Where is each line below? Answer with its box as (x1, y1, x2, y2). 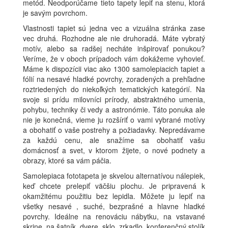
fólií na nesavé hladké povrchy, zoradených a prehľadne (23, 74, 205, 84)
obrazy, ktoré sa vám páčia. (23, 155, 111, 166)
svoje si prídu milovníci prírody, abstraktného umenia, (23, 94, 205, 105)
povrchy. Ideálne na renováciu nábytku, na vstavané (23, 211, 205, 222)
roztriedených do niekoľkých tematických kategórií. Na (23, 84, 205, 95)
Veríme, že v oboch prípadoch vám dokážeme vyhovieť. (23, 53, 205, 64)
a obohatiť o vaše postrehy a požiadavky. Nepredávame (23, 125, 205, 135)
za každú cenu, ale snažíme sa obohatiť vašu (23, 135, 205, 146)
